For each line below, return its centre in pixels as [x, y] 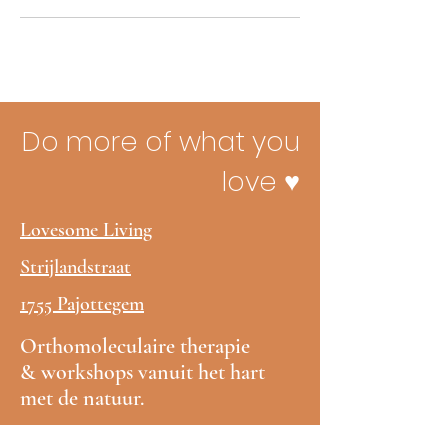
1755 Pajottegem [82, 304]
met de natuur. [82, 398]
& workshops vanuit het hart [142, 372]
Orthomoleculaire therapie [135, 346]
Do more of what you [161, 141]
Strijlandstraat [75, 267]
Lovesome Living [86, 230]
